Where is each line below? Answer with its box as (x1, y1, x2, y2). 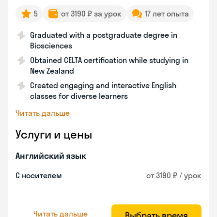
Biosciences (30, 41, 72, 50)
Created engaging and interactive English (30, 80, 176, 90)
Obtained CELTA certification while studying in (30, 55, 188, 65)
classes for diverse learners (30, 91, 128, 101)
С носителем (15, 170, 62, 180)
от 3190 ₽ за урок (61, 9, 122, 18)
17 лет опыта (145, 9, 189, 18)
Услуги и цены (15, 127, 92, 141)
